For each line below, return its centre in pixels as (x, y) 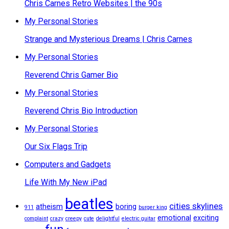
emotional (174, 218)
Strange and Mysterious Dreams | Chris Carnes (108, 39)
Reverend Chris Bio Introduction (81, 111)
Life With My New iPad (66, 182)
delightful (108, 219)
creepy (74, 219)
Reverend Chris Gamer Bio (71, 75)
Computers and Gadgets (68, 164)
